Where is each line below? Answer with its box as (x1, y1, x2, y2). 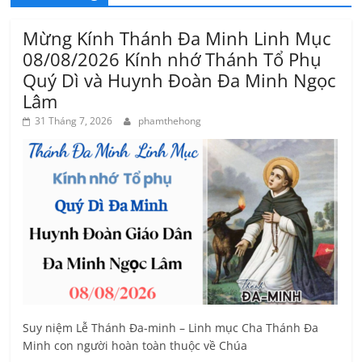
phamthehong (138, 113, 202, 128)
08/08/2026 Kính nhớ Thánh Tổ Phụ (23, 46, 322, 71)
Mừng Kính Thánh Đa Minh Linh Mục (23, 25, 332, 50)
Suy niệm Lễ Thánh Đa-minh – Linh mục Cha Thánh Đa (23, 319, 319, 335)
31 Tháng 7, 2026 (35, 113, 113, 128)
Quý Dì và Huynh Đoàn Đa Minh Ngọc (23, 67, 337, 92)
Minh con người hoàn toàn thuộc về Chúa (23, 337, 248, 353)
